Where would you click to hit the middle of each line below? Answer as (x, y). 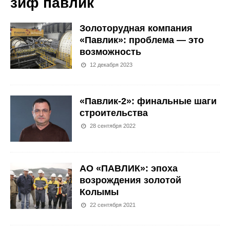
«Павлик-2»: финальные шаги (148, 101)
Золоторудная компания (136, 28)
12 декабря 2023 (111, 65)
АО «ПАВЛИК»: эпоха (129, 169)
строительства (114, 113)
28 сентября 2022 (113, 126)
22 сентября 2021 (113, 205)
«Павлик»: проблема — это (142, 40)
